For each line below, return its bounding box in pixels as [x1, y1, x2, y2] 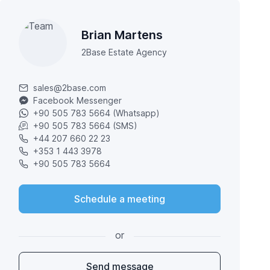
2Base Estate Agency [81, 47, 168, 58]
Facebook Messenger [33, 95, 122, 106]
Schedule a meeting [74, 193, 166, 206]
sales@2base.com [33, 83, 107, 93]
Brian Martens [81, 28, 163, 43]
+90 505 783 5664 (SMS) [33, 121, 138, 131]
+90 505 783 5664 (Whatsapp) [33, 108, 160, 119]
